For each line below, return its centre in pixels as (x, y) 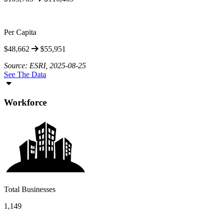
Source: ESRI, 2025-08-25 (45, 66)
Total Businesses (30, 189)
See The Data (25, 75)
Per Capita (20, 32)
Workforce (25, 102)
